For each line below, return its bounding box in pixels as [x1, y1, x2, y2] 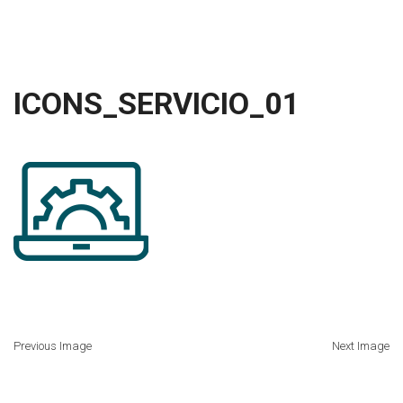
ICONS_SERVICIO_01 [13, 85, 300, 121]
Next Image [332, 339, 390, 353]
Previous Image [13, 339, 92, 353]
